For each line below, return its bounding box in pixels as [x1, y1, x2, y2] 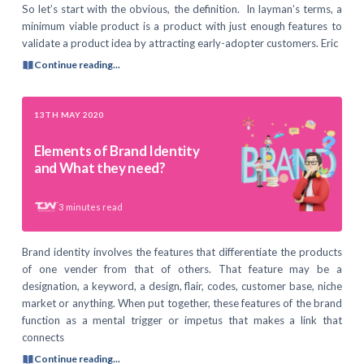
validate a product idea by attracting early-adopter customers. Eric [22, 36, 338, 50]
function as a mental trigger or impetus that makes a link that [22, 313, 342, 327]
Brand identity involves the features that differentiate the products [22, 245, 342, 258]
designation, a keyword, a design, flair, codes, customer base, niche [22, 279, 342, 292]
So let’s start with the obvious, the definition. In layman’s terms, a [22, 2, 342, 15]
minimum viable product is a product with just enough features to [22, 19, 342, 32]
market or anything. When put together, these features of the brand [22, 296, 342, 310]
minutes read [66, 201, 123, 212]
